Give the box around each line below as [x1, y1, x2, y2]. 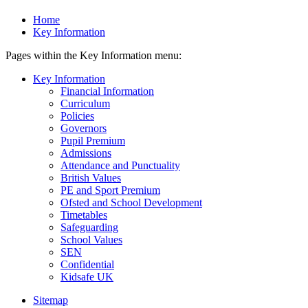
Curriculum [60, 97, 110, 109]
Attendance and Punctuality [60, 159, 180, 171]
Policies [60, 109, 94, 122]
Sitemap [33, 294, 68, 306]
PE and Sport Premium [60, 184, 160, 196]
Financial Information [60, 85, 154, 97]
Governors [60, 122, 107, 134]
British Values [60, 171, 121, 184]
